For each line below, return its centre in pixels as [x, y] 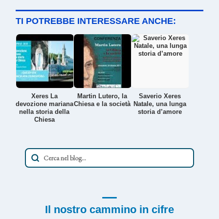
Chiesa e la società [102, 104]
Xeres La [44, 96]
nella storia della [44, 111]
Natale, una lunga [160, 104]
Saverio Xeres [160, 96]
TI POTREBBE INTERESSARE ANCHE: [96, 21]
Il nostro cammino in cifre [109, 209]
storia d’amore [160, 111]
